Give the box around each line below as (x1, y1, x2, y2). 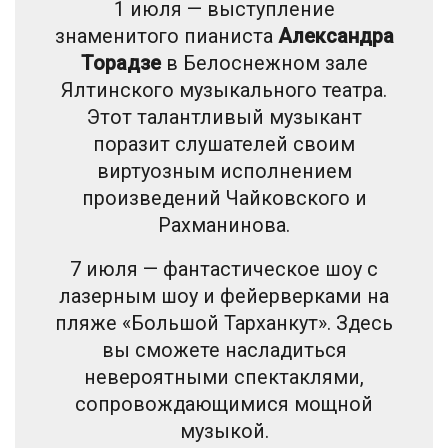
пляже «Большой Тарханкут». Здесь (55, 312, 393, 335)
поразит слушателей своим (93, 133, 355, 156)
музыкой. (179, 420, 269, 443)
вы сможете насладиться (101, 339, 347, 362)
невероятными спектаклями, (84, 366, 364, 389)
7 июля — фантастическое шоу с (70, 258, 378, 281)
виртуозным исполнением (96, 160, 352, 183)
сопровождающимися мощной (75, 393, 373, 416)
